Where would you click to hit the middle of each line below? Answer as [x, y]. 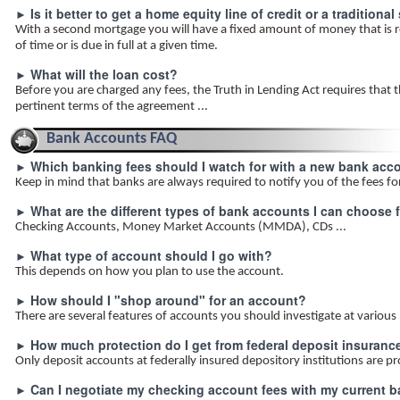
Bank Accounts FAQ [112, 139]
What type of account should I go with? [151, 255]
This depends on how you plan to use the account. [150, 272]
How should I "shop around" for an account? [168, 300]
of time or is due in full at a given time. [117, 46]
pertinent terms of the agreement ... [112, 107]
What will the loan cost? [104, 74]
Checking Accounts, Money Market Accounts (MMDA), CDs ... [181, 227]
